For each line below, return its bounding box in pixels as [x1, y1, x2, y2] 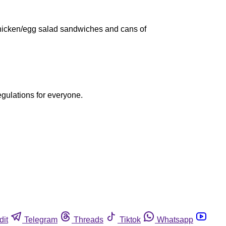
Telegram [24, 215, 58, 224]
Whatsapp [157, 215, 193, 224]
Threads [74, 215, 103, 224]
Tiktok [120, 215, 141, 224]
